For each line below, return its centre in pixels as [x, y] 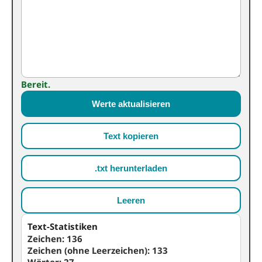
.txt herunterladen [131, 168]
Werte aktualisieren [131, 104]
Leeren [131, 200]
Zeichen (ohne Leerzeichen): [90, 250]
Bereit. [36, 84]
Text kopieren [131, 136]
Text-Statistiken [63, 226]
